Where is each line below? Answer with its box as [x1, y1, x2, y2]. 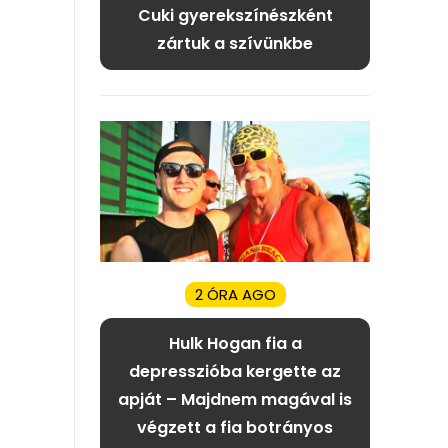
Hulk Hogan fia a [168, 332, 302, 356]
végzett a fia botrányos [137, 416, 333, 440]
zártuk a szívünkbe [157, 32, 313, 56]
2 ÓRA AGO [194, 284, 276, 306]
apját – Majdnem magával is [118, 388, 352, 412]
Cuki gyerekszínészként [137, 4, 333, 28]
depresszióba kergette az [129, 360, 341, 384]
